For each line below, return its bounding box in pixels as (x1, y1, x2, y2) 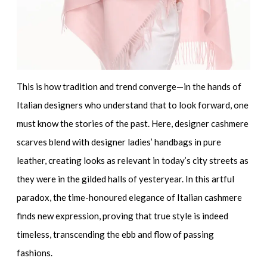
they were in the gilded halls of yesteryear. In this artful (17, 173, 235, 185)
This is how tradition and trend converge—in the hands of (17, 81, 242, 92)
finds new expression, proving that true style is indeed (17, 210, 229, 222)
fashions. (17, 247, 53, 259)
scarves (17, 136, 48, 148)
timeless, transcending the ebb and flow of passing (17, 229, 215, 240)
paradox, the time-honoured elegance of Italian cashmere (17, 192, 243, 203)
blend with (47, 136, 92, 148)
